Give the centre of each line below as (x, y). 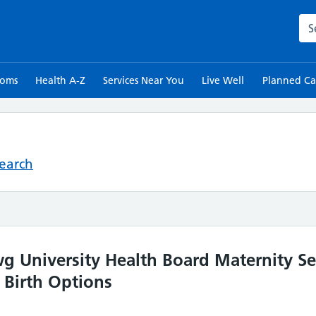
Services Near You (144, 80)
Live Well (223, 80)
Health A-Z (60, 80)
